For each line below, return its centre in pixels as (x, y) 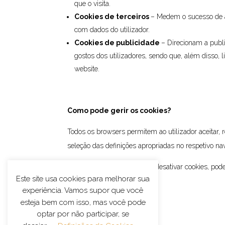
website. (88, 69)
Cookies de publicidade (117, 42)
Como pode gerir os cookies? (119, 110)
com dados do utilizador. (113, 29)
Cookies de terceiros (112, 16)
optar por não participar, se (83, 214)
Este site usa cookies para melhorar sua (83, 179)
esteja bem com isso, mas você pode (83, 202)
